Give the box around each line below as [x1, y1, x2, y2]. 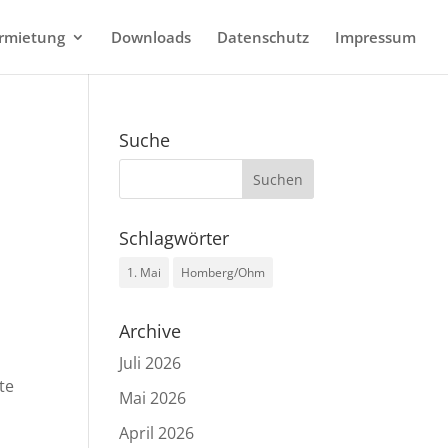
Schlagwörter [119, 226, 230, 250]
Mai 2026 [119, 387, 187, 409]
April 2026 [119, 422, 195, 444]
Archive [119, 319, 182, 343]
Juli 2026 [119, 352, 182, 374]
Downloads [111, 27, 191, 47]
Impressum [335, 27, 416, 47]
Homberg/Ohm [181, 264, 266, 281]
